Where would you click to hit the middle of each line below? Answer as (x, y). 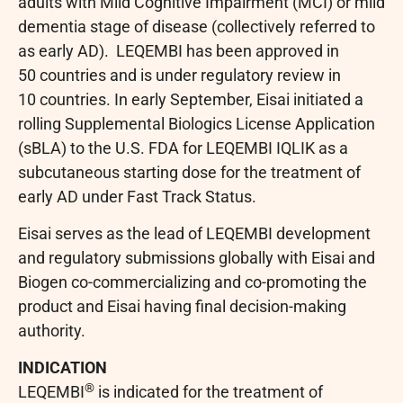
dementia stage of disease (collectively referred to (197, 26)
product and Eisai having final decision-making (182, 306)
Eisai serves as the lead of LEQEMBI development (194, 233)
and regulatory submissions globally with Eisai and (197, 257)
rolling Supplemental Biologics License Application (197, 123)
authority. (52, 330)
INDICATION (63, 368)
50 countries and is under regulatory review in (179, 75)
